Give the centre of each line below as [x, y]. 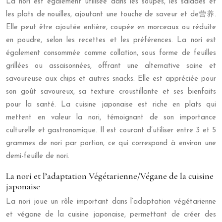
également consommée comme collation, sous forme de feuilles [111, 53]
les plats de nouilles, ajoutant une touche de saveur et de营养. [111, 15]
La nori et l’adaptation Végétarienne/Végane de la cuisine [110, 176]
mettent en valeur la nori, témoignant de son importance [111, 118]
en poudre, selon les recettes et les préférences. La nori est [111, 40]
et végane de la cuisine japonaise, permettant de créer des [111, 215]
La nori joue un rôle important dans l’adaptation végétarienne [111, 202]
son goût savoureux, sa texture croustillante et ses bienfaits [111, 92]
